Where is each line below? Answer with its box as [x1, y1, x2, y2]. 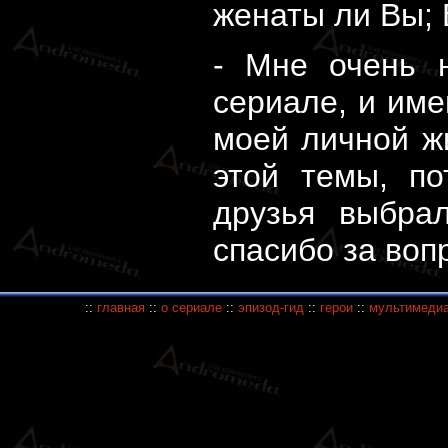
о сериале [160, 300, 222, 315]
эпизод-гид [237, 300, 304, 315]
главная [96, 300, 145, 315]
